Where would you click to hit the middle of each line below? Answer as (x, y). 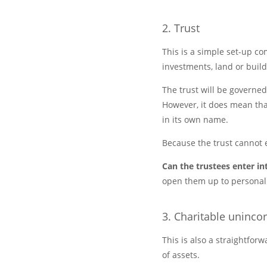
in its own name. (195, 119)
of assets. (181, 255)
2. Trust (181, 28)
